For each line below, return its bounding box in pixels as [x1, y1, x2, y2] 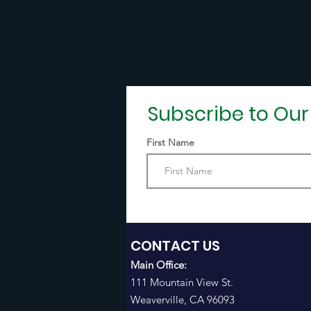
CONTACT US [131, 236, 220, 255]
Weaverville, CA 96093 [131, 293, 235, 306]
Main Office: [131, 258, 190, 271]
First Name [146, 136, 194, 149]
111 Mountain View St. [131, 276, 233, 289]
